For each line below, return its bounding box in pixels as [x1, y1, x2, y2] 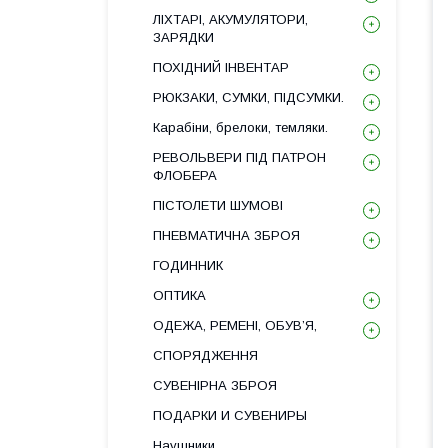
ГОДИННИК [153, 258, 223, 273]
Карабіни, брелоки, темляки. [153, 120, 328, 135]
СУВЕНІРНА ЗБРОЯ [153, 378, 277, 393]
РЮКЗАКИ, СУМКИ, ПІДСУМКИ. [153, 90, 344, 105]
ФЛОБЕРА [153, 168, 217, 183]
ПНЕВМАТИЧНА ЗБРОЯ [153, 228, 300, 243]
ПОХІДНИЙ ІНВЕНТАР [153, 60, 289, 75]
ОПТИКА [153, 288, 206, 303]
